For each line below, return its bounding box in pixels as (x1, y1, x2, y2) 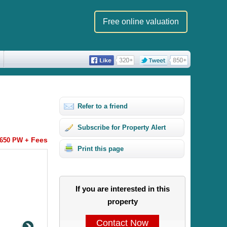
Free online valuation (103, 17, 179, 26)
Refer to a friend (78, 102, 128, 110)
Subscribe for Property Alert (78, 124, 166, 131)
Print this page (78, 145, 124, 153)
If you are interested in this (75, 184, 170, 194)
